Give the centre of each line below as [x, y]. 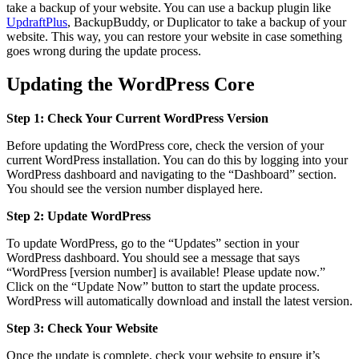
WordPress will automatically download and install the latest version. [179, 301]
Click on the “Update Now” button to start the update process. [163, 287]
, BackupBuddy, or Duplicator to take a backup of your [207, 22]
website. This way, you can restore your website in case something [174, 36]
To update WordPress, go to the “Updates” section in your [153, 244]
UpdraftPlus [37, 22]
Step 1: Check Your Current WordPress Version [137, 119]
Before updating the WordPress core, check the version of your [165, 146]
